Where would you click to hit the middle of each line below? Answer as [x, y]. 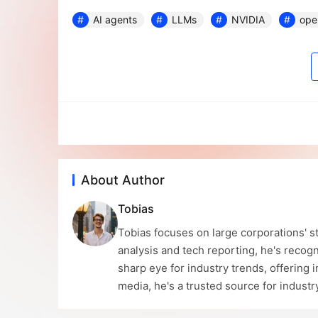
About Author [123, 180]
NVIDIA [248, 20]
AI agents [115, 20]
